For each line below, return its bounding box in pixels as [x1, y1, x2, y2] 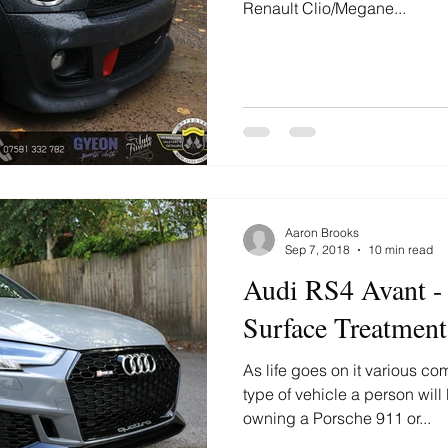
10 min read [368, 242, 433, 257]
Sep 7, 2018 [285, 242, 350, 257]
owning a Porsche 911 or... [243, 408, 431, 428]
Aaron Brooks [285, 225, 359, 240]
